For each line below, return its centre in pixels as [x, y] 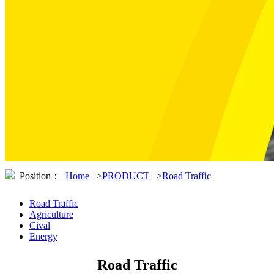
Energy [43, 236]
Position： [40, 176]
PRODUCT [126, 176]
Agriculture [51, 214]
